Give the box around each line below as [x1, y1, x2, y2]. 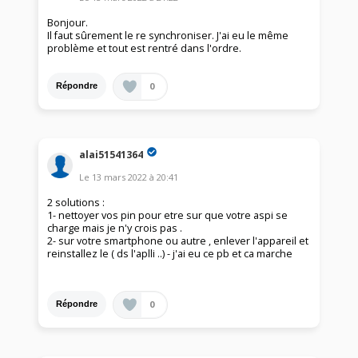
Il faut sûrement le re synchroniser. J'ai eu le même [47, 28, 289, 42]
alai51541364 [79, 147, 144, 161]
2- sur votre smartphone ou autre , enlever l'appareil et [47, 233, 309, 248]
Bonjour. [47, 15, 89, 30]
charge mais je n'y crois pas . [47, 221, 183, 235]
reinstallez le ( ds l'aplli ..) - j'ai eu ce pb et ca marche [47, 246, 293, 261]
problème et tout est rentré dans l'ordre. [47, 41, 242, 55]
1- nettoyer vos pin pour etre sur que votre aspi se [47, 208, 288, 222]
